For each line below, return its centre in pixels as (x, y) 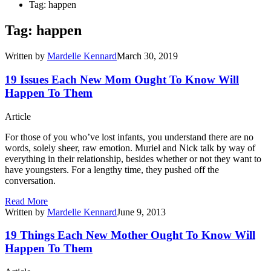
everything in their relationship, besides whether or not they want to (133, 158)
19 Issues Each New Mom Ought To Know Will (122, 79)
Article (18, 116)
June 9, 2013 (141, 212)
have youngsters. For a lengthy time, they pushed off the (112, 169)
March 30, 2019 (147, 56)
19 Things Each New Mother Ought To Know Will (130, 235)
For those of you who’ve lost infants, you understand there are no (129, 137)
